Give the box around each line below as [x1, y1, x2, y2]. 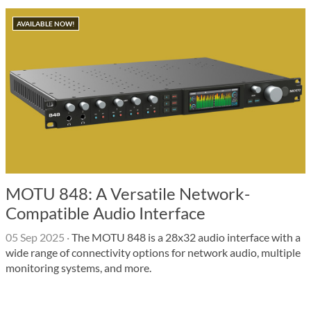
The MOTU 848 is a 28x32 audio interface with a [69, 230, 301, 244]
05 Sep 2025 [6, 230, 65, 244]
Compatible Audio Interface [6, 203, 205, 223]
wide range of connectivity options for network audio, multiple [6, 246, 301, 259]
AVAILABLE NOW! [17, 19, 75, 28]
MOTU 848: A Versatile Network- [6, 183, 250, 203]
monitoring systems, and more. [6, 261, 151, 274]
